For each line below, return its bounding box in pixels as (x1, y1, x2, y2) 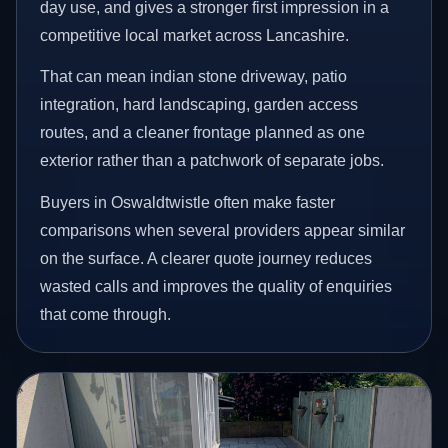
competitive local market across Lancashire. (40, 26, 350, 44)
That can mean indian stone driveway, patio (40, 68, 348, 86)
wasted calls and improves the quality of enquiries (40, 277, 393, 295)
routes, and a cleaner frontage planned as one (40, 124, 366, 142)
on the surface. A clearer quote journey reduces (40, 249, 373, 267)
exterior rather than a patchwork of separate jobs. (40, 152, 385, 170)
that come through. (40, 305, 172, 323)
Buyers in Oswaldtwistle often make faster (40, 193, 336, 211)
